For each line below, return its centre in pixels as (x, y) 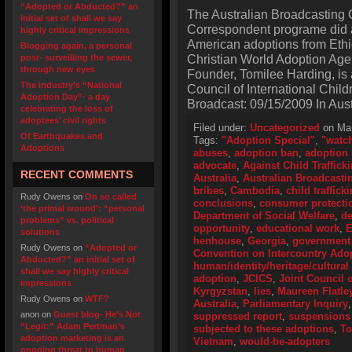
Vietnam (213, 341)
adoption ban (266, 153)
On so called (111, 196)
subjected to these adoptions (264, 329)
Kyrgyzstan (220, 291)
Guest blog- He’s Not (97, 314)
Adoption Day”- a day (65, 97)
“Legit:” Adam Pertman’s (73, 326)
